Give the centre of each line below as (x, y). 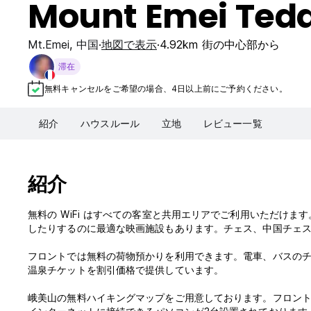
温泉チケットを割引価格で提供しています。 (126, 270)
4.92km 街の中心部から (220, 44)
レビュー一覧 (233, 124)
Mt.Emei (49, 44)
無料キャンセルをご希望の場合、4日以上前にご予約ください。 (166, 88)
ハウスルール (110, 124)
